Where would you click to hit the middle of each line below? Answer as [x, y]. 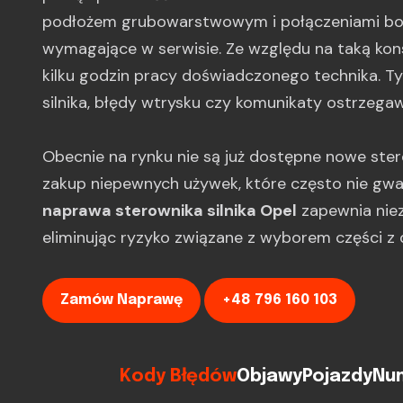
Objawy [269, 376]
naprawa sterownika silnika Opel [170, 210]
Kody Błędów [178, 376]
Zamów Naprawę [121, 300]
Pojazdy [337, 376]
